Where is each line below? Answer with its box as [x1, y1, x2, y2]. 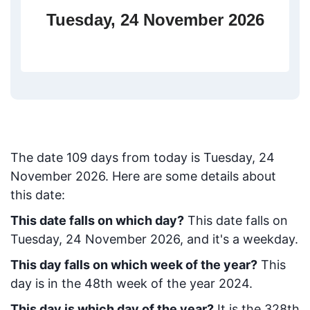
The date [10, 150, 66, 165]
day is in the [10, 276, 84, 291]
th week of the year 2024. [100, 276, 253, 291]
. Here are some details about [105, 169, 276, 183]
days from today [91, 150, 188, 165]
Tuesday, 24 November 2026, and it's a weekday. [10, 232, 298, 246]
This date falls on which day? [10, 213, 184, 228]
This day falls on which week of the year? [10, 257, 257, 272]
